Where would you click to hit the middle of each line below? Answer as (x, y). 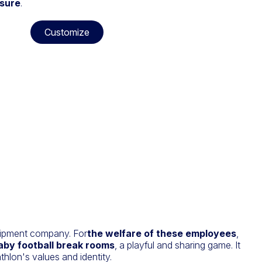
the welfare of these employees (162, 234)
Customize (67, 32)
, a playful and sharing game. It (177, 245)
